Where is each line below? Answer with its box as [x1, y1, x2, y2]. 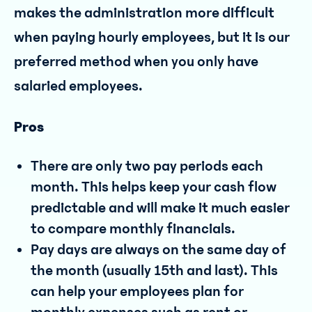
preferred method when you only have [14, 53, 258, 70]
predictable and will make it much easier [31, 199, 290, 217]
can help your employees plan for [31, 283, 244, 300]
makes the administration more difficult [14, 4, 274, 22]
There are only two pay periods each [31, 157, 263, 175]
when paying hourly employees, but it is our [14, 29, 290, 46]
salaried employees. [14, 77, 143, 95]
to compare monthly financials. [31, 220, 235, 237]
